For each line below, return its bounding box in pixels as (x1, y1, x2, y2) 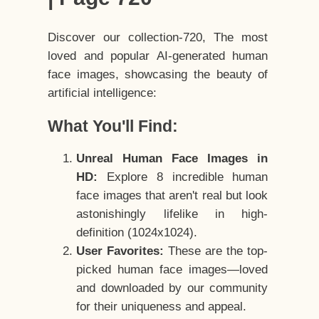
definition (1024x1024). (76, 226, 198, 240)
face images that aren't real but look (76, 189, 268, 203)
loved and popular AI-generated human (48, 49, 268, 63)
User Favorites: (76, 244, 164, 258)
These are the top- (164, 244, 268, 258)
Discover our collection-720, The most (48, 31, 268, 45)
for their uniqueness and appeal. (76, 300, 247, 314)
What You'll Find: (48, 117, 179, 136)
